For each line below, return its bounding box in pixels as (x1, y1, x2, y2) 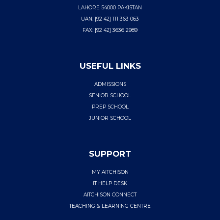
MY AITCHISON (91, 169, 129, 176)
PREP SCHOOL (91, 104, 129, 110)
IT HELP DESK (93, 180, 127, 187)
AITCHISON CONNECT (83, 192, 137, 198)
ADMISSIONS (94, 81, 126, 88)
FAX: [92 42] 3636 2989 (82, 27, 137, 34)
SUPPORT (89, 149, 131, 159)
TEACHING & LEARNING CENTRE (69, 203, 151, 210)
